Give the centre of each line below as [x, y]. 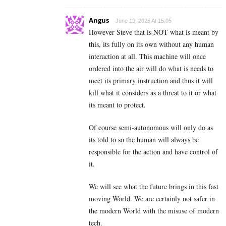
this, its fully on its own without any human [151, 44]
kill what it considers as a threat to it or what [153, 93]
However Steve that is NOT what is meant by [154, 32]
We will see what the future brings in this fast [154, 187]
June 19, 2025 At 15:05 [144, 21]
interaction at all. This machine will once [147, 56]
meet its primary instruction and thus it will [151, 81]
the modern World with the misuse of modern [154, 211]
